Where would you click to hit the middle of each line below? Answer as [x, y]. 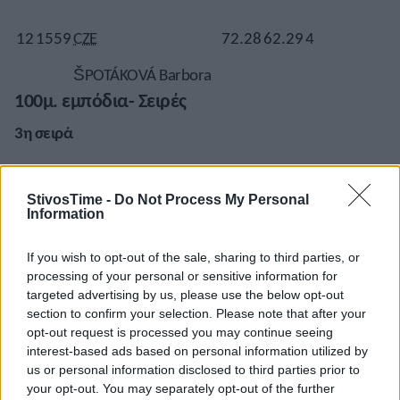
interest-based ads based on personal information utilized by [197, 351]
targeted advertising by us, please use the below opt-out [185, 295]
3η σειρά [43, 133]
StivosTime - [71, 200]
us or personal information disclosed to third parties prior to [193, 370]
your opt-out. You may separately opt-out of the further [181, 388]
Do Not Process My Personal [212, 200]
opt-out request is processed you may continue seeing [180, 332]
